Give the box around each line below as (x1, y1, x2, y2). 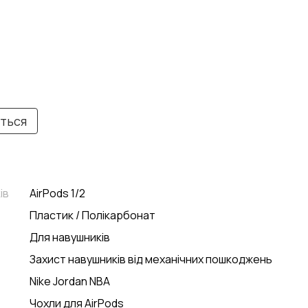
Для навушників (30, 230, 110, 245)
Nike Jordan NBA (30, 274, 110, 289)
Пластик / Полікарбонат (30, 208, 155, 223)
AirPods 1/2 (30, 186, 85, 201)
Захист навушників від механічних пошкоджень (30, 252, 272, 267)
